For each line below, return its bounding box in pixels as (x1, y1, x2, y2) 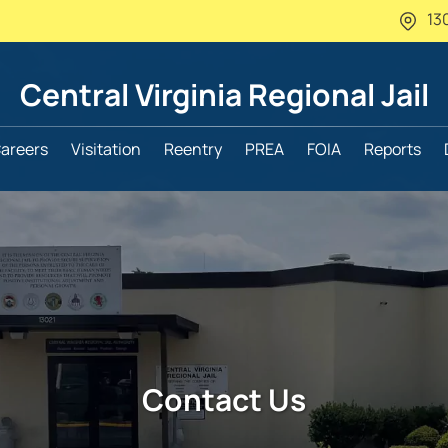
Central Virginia (19, 74, 248, 115)
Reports (364, 138, 421, 160)
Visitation (71, 138, 141, 160)
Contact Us (142, 378, 306, 420)
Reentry (164, 138, 222, 160)
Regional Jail (247, 74, 429, 115)
